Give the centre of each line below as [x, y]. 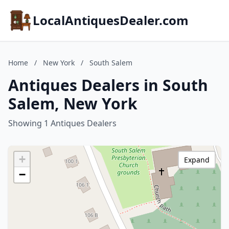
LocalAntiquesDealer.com [111, 20]
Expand [197, 160]
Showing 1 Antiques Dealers [62, 123]
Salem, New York [73, 104]
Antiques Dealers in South [108, 85]
